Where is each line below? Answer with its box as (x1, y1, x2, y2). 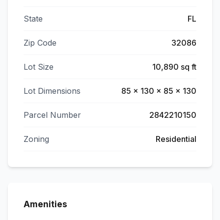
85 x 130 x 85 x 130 (121, 86, 196, 96)
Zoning (24, 134, 49, 144)
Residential (156, 134, 196, 144)
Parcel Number (24, 110, 81, 120)
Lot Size (24, 62, 54, 72)
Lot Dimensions (24, 86, 81, 96)
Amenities (24, 199, 67, 209)
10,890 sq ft (152, 62, 196, 72)
